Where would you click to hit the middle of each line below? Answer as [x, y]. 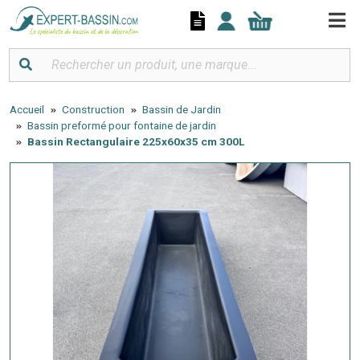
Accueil [27, 109]
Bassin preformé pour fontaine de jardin [122, 125]
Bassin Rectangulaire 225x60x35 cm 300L [136, 141]
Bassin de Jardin [182, 109]
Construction [93, 109]
